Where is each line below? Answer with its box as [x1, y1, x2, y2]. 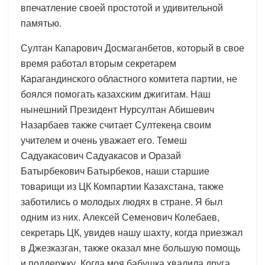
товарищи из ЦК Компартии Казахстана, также [21, 179, 224, 193]
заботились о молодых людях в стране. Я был [21, 194, 222, 208]
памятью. [21, 15, 62, 30]
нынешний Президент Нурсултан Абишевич [21, 102, 214, 116]
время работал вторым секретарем [21, 56, 176, 70]
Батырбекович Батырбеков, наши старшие [21, 163, 209, 177]
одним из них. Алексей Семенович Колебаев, [21, 209, 219, 224]
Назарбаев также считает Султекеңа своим [21, 117, 211, 131]
